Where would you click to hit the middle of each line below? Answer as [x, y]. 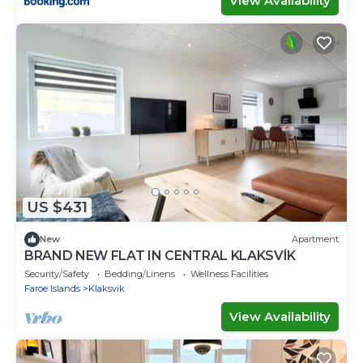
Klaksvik [107, 288]
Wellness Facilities [229, 273]
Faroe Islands [52, 288]
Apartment [315, 239]
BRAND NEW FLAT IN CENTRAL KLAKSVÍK [160, 255]
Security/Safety [57, 273]
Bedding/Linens [140, 273]
